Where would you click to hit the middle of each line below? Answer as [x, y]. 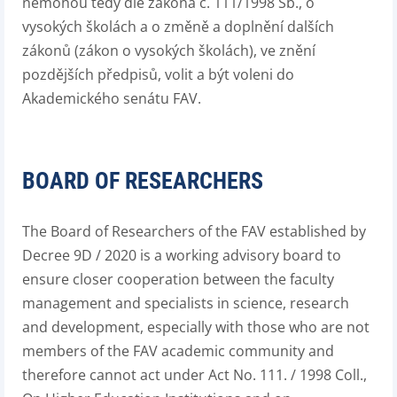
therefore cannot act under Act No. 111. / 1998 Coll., [195, 375]
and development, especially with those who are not [196, 327]
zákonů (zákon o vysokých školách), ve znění [169, 51]
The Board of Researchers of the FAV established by [194, 231]
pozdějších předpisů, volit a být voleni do [158, 74]
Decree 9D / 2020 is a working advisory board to [182, 255]
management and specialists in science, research [186, 303]
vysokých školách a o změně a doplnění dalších [178, 27]
